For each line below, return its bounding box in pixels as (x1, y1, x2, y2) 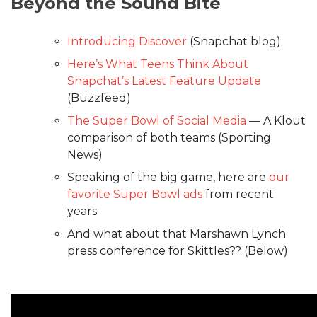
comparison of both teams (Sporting (67, 130, 271, 144)
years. (67, 204, 99, 218)
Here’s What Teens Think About (67, 57, 248, 71)
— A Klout (246, 113, 306, 127)
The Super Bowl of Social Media (67, 113, 246, 127)
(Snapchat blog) (187, 34, 281, 48)
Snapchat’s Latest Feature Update (67, 74, 261, 88)
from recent (202, 187, 274, 201)
